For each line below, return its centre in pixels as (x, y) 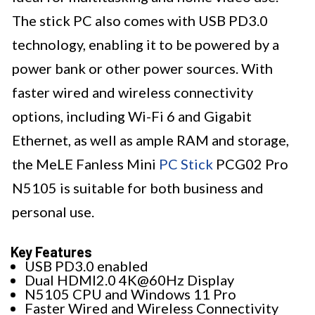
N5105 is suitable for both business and (138, 188)
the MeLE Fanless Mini (85, 164)
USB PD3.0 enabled (86, 266)
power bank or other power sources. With (142, 69)
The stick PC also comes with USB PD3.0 (140, 21)
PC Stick (186, 164)
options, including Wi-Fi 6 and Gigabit (132, 116)
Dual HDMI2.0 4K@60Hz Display (129, 280)
